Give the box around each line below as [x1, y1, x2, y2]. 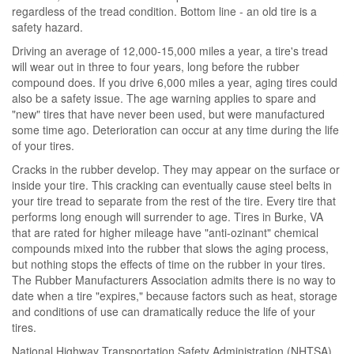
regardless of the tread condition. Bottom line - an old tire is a [12, 3, 317, 20]
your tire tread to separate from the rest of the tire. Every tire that [12, 193, 336, 209]
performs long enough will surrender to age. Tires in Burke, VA [12, 209, 323, 225]
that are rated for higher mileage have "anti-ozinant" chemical [12, 224, 318, 241]
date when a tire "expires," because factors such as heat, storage [12, 288, 337, 304]
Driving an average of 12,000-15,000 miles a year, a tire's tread [12, 43, 328, 59]
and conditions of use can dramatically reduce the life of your [12, 303, 315, 320]
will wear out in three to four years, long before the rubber [12, 58, 299, 75]
